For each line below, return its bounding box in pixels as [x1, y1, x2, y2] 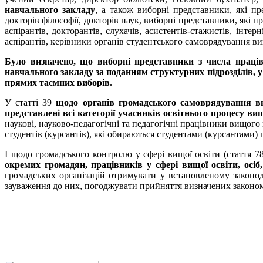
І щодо [5, 149, 32, 159]
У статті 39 [5, 97, 56, 107]
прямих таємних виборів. [5, 77, 112, 87]
